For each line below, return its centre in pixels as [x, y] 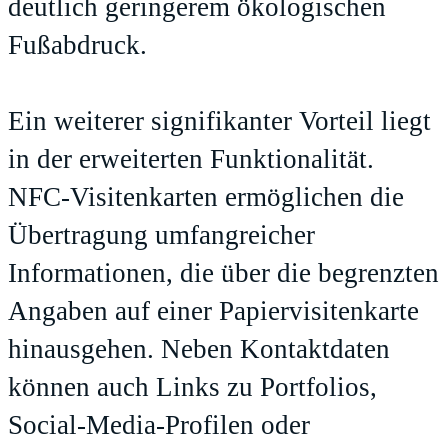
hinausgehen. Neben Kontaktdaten [199, 348]
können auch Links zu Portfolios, [192, 386]
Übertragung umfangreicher [161, 234]
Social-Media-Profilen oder [159, 424]
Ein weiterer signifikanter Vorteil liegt [219, 120]
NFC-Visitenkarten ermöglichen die [206, 196]
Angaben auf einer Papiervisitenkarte [213, 310]
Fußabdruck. [77, 44]
